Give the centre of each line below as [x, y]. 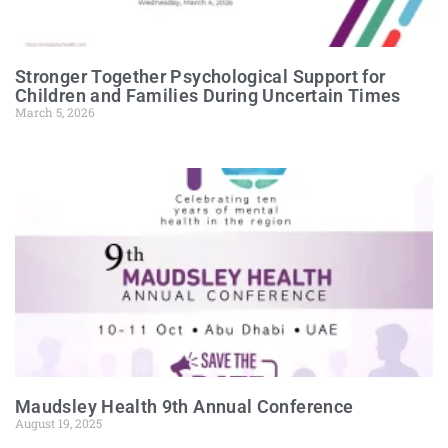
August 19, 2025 [58, 423]
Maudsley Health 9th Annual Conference [184, 406]
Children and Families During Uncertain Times [208, 95]
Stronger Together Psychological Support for [200, 76]
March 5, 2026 [55, 112]
